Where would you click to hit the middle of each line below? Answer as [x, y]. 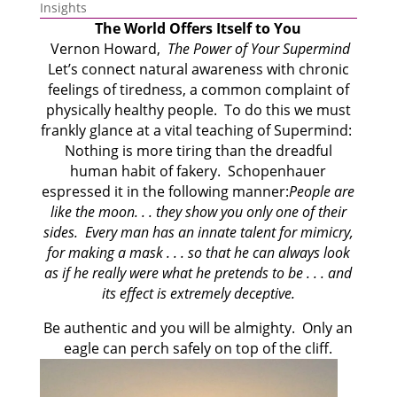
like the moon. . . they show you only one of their [198, 212]
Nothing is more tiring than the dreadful [198, 151]
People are [322, 192]
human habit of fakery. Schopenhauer [198, 171]
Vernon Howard [101, 49]
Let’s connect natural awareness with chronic [198, 70]
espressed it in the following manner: [166, 192]
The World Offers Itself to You [198, 29]
